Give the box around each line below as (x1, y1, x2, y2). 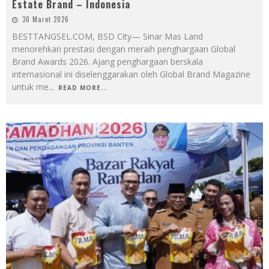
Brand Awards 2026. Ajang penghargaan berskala (12, 56, 203, 68)
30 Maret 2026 (22, 14, 69, 25)
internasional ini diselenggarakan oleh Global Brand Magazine (12, 68, 250, 80)
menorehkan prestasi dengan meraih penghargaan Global (12, 43, 235, 55)
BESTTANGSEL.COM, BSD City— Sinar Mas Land (12, 31, 203, 43)
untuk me (12, 81, 49, 93)
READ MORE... (58, 83, 108, 92)
